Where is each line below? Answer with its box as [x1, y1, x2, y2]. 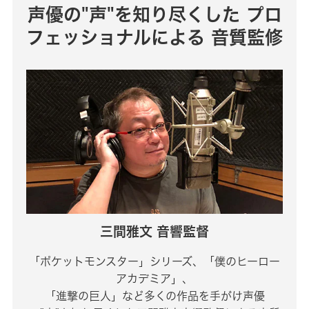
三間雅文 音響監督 [100, 223, 209, 241]
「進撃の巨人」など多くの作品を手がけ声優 [44, 289, 265, 303]
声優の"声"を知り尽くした [27, 2, 240, 27]
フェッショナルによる [26, 25, 205, 50]
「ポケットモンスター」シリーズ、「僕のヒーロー [29, 255, 280, 269]
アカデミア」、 [116, 272, 193, 286]
